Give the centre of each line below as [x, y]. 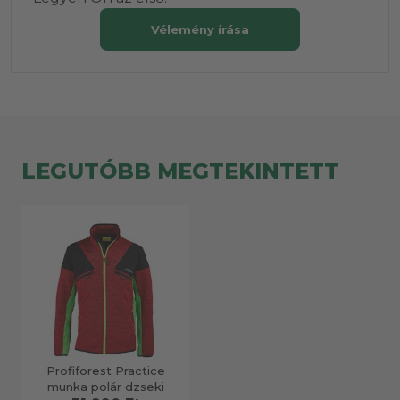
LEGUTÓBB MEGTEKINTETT [180, 171]
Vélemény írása [200, 29]
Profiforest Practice [105, 370]
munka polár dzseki [105, 386]
